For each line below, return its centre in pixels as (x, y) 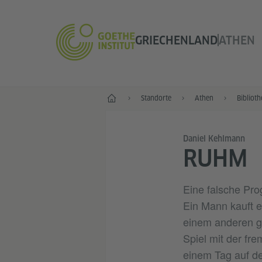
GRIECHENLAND (176, 41)
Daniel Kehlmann (214, 139)
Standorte (156, 98)
